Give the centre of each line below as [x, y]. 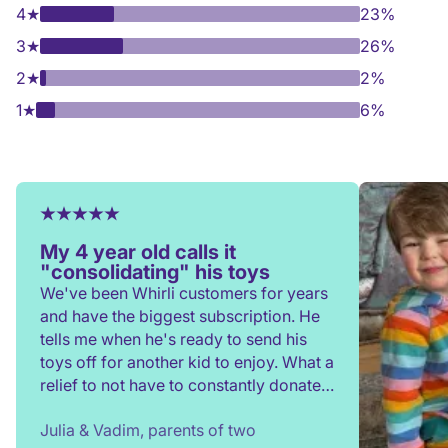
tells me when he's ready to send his [173, 339]
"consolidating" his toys [155, 272]
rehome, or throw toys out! [138, 408]
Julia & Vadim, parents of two [148, 430]
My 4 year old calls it [138, 252]
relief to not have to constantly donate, [182, 385]
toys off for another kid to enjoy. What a [187, 362]
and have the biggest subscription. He [180, 316]
